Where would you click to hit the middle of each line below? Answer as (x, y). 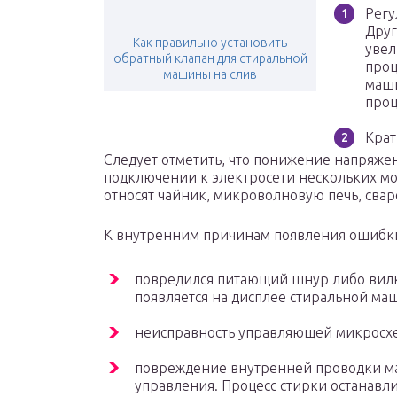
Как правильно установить (210, 43)
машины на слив (210, 75)
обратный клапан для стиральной (210, 59)
